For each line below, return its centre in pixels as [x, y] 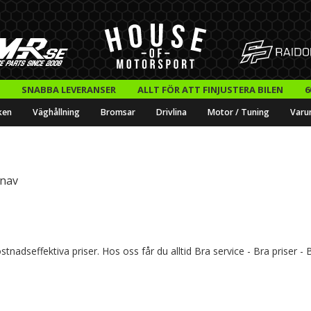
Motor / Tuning [238, 112]
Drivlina [171, 112]
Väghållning [56, 112]
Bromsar [118, 112]
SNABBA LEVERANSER [68, 89]
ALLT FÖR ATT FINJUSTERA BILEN [210, 89]
